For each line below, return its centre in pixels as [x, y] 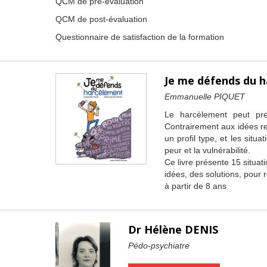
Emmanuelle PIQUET [204, 97]
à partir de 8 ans [195, 186]
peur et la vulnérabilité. [207, 150]
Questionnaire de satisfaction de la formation [139, 37]
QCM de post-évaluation [101, 19]
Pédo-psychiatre [159, 246]
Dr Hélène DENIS [173, 229]
